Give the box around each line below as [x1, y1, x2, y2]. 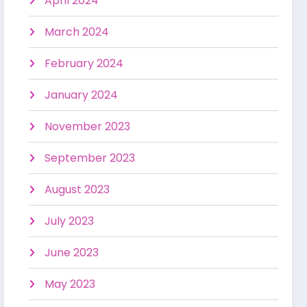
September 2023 [45, 149, 136, 166]
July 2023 [45, 212, 95, 229]
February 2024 [45, 55, 124, 71]
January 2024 [45, 86, 119, 103]
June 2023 [45, 244, 99, 260]
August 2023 [45, 181, 110, 197]
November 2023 [45, 118, 131, 134]
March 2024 [45, 23, 110, 40]
